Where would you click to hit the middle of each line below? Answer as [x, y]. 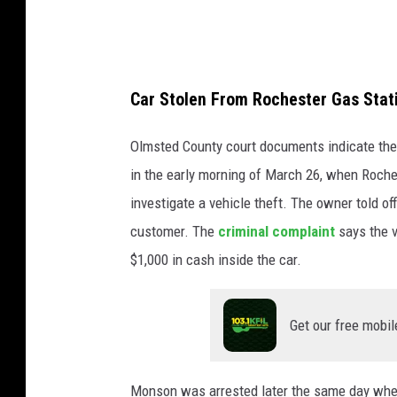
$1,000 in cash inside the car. [216, 259]
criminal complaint [276, 231]
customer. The [174, 231]
